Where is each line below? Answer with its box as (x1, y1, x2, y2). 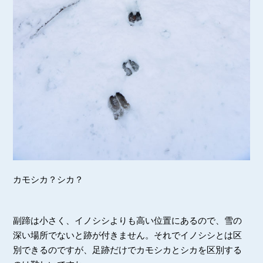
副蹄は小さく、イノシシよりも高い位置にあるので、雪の (13, 215, 242, 226)
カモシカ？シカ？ (13, 174, 84, 185)
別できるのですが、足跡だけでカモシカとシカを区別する (13, 245, 242, 255)
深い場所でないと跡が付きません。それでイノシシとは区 (13, 230, 242, 241)
